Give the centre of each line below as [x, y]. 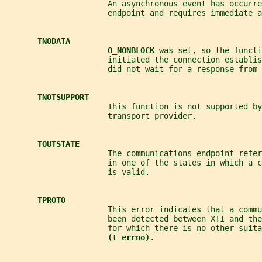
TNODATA [54, 41]
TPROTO [51, 200]
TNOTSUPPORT [63, 97]
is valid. [77, 172]
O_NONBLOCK [133, 51]
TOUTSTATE [58, 144]
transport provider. [101, 116]
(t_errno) [129, 238]
